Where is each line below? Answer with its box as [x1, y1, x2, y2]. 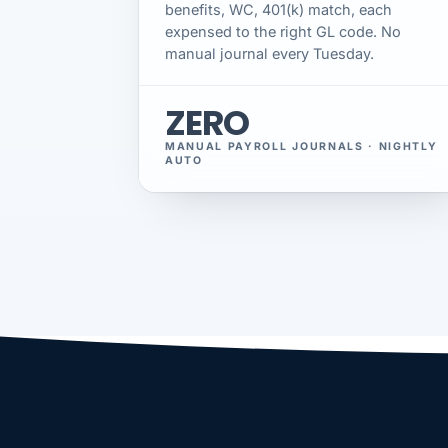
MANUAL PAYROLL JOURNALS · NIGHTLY [165, 140, 438, 154]
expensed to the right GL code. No [165, 23, 401, 41]
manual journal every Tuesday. [165, 45, 374, 63]
